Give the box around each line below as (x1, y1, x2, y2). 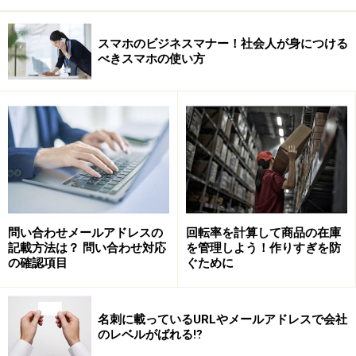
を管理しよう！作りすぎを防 (186, 241, 341, 256)
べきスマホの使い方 (98, 51, 205, 66)
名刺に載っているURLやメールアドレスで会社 (98, 311, 347, 327)
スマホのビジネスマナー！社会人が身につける (98, 36, 348, 51)
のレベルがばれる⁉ (98, 327, 203, 342)
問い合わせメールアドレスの (8, 226, 163, 241)
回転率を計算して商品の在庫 (186, 226, 341, 241)
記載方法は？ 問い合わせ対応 (8, 241, 166, 256)
